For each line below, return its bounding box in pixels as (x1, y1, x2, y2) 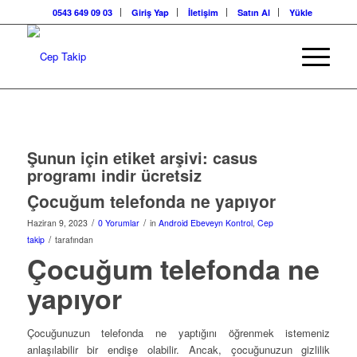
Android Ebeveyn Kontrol (158, 217, 253, 229)
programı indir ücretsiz (26, 163, 202, 186)
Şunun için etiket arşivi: (26, 146, 213, 169)
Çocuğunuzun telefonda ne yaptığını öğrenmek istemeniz (26, 325, 331, 340)
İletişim (187, 6, 218, 18)
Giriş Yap (131, 6, 169, 18)
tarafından (54, 233, 93, 245)
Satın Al (237, 6, 270, 18)
